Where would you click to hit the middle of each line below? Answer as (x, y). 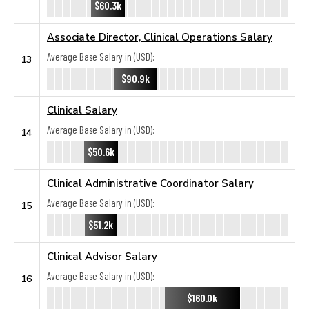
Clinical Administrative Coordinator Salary (150, 183)
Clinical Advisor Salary (102, 256)
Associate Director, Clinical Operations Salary (160, 37)
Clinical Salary (82, 110)
